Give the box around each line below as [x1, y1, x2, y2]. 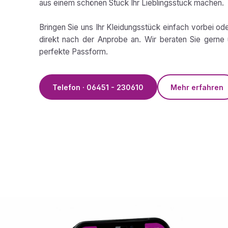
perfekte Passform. [39, 47, 108, 57]
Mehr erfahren [170, 82, 223, 92]
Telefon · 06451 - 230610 [52, 82, 144, 92]
